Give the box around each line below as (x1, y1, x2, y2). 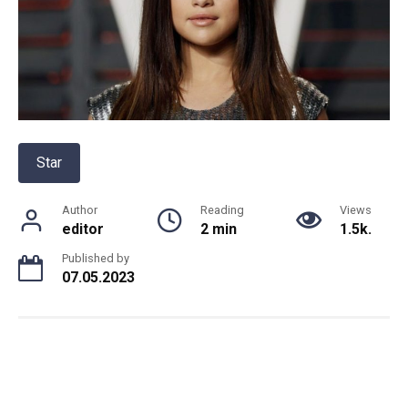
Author (62, 203, 97, 218)
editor (62, 220, 104, 239)
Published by (62, 251, 129, 266)
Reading (199, 203, 244, 218)
